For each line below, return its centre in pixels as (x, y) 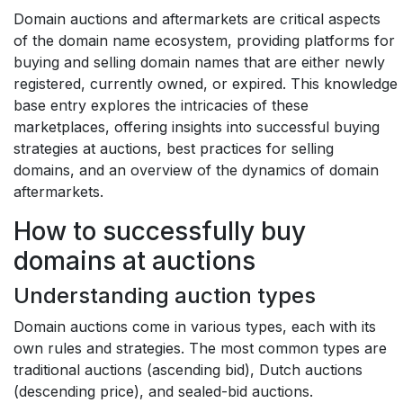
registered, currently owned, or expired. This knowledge (206, 84)
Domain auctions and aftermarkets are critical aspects (197, 19)
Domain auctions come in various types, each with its (195, 327)
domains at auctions (134, 261)
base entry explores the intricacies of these (161, 105)
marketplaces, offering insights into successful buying (197, 127)
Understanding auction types (165, 296)
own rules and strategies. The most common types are (200, 348)
